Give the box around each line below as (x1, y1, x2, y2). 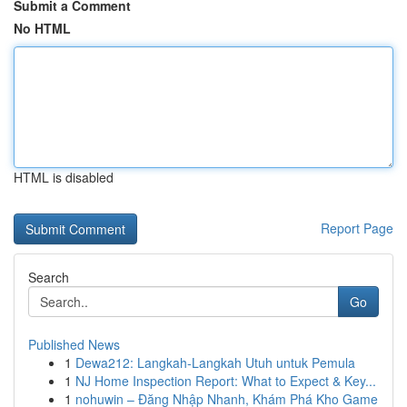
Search (28, 268, 69, 286)
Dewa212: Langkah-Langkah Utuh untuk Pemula (75, 353, 355, 372)
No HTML (14, 19, 71, 37)
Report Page (321, 219, 393, 237)
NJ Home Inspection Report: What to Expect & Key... (75, 372, 376, 390)
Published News (28, 335, 120, 353)
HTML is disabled (14, 168, 114, 186)
